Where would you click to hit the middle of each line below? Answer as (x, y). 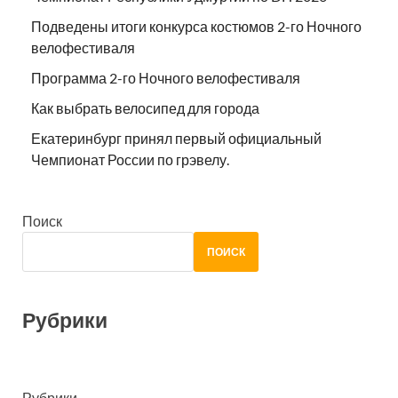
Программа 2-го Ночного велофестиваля (166, 78)
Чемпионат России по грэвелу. (130, 160)
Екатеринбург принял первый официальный (176, 139)
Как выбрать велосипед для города (145, 108)
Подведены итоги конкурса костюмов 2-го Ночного (196, 27)
